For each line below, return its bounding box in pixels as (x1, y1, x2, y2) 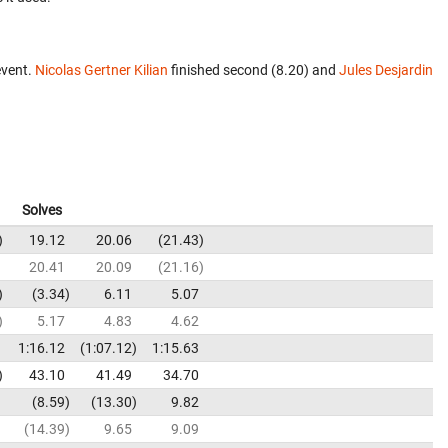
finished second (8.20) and (168, 62, 339, 78)
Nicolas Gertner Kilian (35, 62, 168, 78)
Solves (21, 202, 62, 219)
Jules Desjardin (339, 62, 433, 78)
